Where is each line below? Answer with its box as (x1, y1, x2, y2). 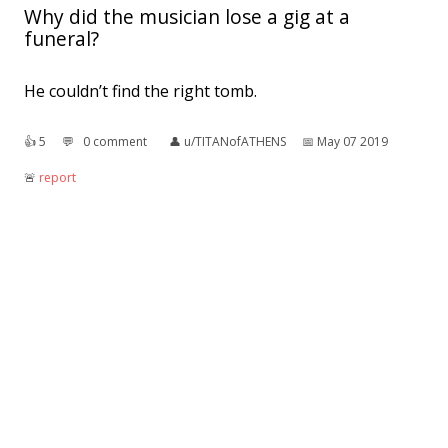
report (39, 168, 76, 186)
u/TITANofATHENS (184, 132, 286, 150)
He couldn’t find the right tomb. (24, 79, 257, 102)
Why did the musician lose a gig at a (24, 2, 350, 30)
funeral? (24, 24, 99, 52)
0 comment (83, 132, 147, 150)
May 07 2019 (317, 132, 388, 150)
